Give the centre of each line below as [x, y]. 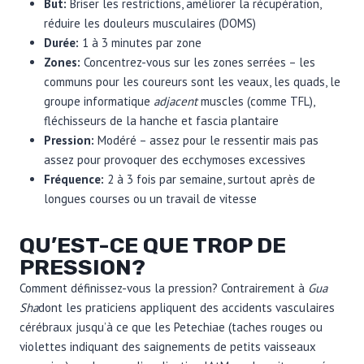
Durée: [63, 42]
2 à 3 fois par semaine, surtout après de [211, 179]
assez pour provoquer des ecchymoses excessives [175, 159]
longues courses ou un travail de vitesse [150, 198]
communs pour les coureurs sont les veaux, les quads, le [192, 81]
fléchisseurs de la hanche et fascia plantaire [161, 120]
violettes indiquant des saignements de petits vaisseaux [168, 346]
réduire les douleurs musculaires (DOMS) [150, 23]
